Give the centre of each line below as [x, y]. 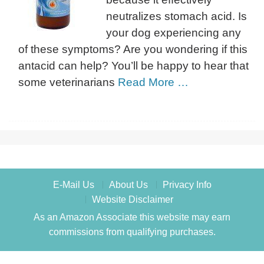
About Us [128, 184]
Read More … [153, 82]
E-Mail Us [73, 184]
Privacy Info [187, 184]
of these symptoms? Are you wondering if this [133, 49]
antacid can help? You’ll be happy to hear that [133, 65]
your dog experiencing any [174, 32]
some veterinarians [68, 82]
